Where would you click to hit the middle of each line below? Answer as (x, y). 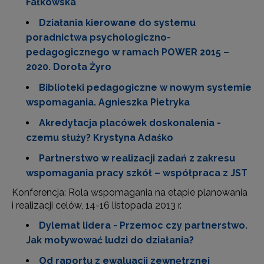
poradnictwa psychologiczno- (98, 37)
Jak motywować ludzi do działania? (110, 240)
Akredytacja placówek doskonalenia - (130, 123)
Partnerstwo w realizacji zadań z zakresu (137, 158)
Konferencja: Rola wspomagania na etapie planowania (130, 192)
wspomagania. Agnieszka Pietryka (108, 102)
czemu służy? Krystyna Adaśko (100, 138)
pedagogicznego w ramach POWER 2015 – (128, 52)
